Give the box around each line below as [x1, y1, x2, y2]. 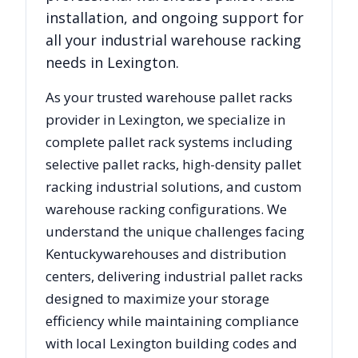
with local [46, 334, 109, 353]
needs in [46, 53, 107, 73]
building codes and [172, 334, 297, 353]
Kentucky [46, 245, 103, 264]
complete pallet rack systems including [46, 133, 292, 152]
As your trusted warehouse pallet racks [46, 88, 292, 107]
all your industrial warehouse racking [46, 30, 301, 50]
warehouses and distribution [103, 245, 286, 264]
